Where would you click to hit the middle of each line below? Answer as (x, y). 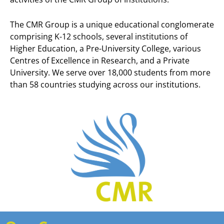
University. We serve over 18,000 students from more (110, 72)
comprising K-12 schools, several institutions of (99, 36)
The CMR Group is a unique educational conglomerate (112, 24)
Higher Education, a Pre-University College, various (105, 48)
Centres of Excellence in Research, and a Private (100, 60)
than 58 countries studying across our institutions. (105, 84)
